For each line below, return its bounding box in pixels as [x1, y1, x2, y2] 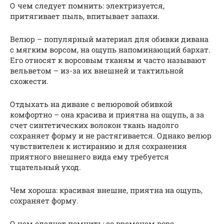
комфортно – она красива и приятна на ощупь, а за [10, 109, 204, 119]
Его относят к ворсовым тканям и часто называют [10, 54, 206, 65]
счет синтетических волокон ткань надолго [10, 119, 178, 130]
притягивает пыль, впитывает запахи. [10, 10, 159, 21]
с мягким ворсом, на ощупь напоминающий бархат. [10, 44, 210, 54]
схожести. [10, 75, 48, 86]
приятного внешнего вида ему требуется [10, 151, 169, 161]
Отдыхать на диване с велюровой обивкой [10, 98, 172, 109]
